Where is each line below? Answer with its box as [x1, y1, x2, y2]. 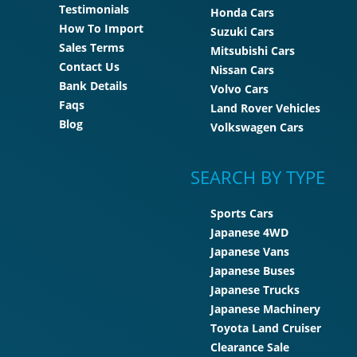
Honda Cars [210, 5, 274, 21]
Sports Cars [210, 206, 273, 222]
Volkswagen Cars [210, 120, 304, 135]
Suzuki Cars [210, 24, 274, 40]
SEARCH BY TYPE [190, 165, 325, 190]
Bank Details [59, 78, 127, 94]
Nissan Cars [210, 62, 274, 78]
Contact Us [59, 59, 120, 75]
